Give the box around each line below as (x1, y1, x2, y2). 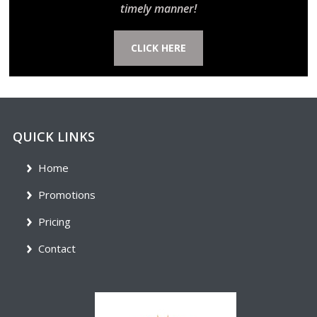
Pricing (38, 214, 71, 229)
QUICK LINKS (12, 127, 95, 145)
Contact (38, 241, 76, 255)
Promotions (38, 187, 96, 202)
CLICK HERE (130, 41, 186, 55)
